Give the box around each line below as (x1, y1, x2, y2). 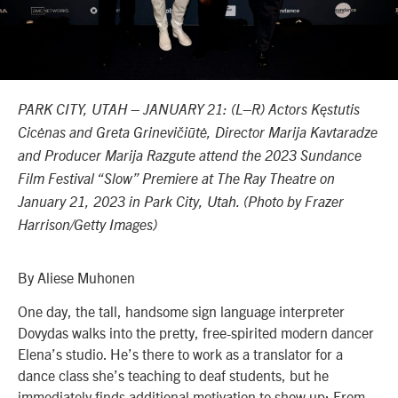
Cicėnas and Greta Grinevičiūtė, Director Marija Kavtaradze (18, 125, 378, 140)
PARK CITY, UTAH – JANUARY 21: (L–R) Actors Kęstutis (18, 102, 360, 117)
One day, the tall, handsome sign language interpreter (18, 302, 345, 321)
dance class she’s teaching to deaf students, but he (18, 366, 329, 385)
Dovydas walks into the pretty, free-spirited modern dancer (18, 323, 374, 342)
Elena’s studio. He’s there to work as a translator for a (18, 345, 343, 363)
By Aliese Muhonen (18, 267, 135, 286)
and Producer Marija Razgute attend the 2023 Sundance (18, 148, 362, 163)
